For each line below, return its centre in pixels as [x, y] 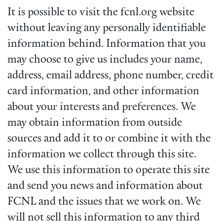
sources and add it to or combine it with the [109, 139]
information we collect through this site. [102, 155]
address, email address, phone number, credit [110, 76]
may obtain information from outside [95, 123]
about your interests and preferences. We [102, 108]
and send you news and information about [105, 186]
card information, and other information [103, 92]
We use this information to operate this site [109, 171]
